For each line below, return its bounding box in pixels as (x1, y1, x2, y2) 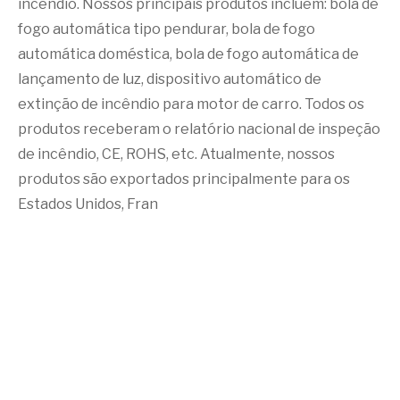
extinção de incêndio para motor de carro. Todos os (18, 96, 364, 112)
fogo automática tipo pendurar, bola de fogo (18, 21, 315, 37)
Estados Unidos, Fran (18, 196, 158, 212)
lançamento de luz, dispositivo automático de (18, 71, 321, 87)
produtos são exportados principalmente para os (18, 171, 350, 187)
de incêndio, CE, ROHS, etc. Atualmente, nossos (18, 146, 335, 162)
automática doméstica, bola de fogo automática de (18, 46, 359, 62)
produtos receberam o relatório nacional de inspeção (18, 121, 380, 137)
